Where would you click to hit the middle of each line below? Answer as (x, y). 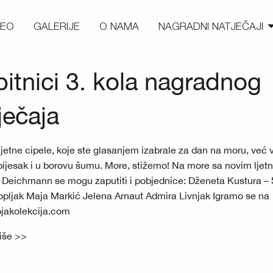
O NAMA (119, 26)
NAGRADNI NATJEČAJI (211, 26)
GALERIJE (57, 26)
